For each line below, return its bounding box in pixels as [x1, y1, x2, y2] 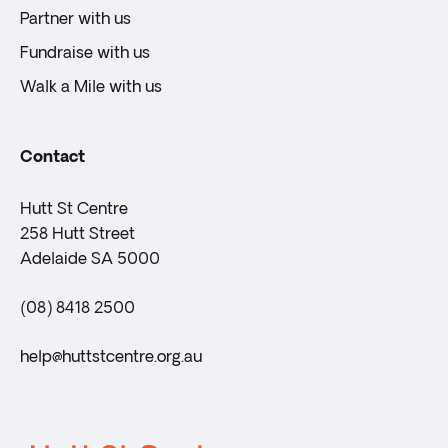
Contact [20, 150, 85, 166]
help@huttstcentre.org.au [20, 350, 202, 366]
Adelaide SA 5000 [20, 252, 160, 268]
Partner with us [20, 12, 131, 28]
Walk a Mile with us [20, 80, 162, 96]
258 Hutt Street [20, 227, 135, 243]
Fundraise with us [20, 46, 150, 62]
